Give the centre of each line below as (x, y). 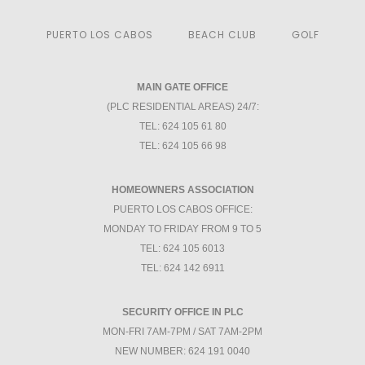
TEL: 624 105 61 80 (182, 126)
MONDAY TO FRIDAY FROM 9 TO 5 (182, 229)
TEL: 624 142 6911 (182, 268)
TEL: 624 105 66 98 (182, 145)
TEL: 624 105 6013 (182, 248)
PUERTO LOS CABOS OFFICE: (182, 209)
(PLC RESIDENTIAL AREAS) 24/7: (182, 106)
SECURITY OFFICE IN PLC (182, 312)
